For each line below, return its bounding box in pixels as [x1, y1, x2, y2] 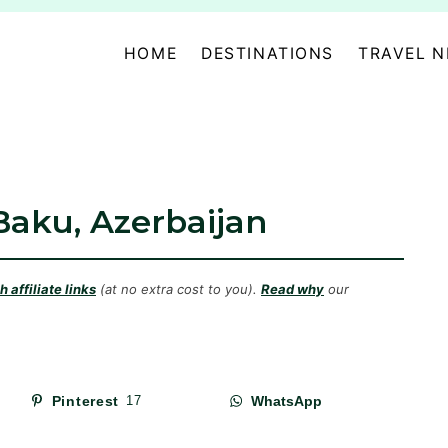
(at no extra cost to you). [96, 281, 261, 298]
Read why [261, 281, 324, 298]
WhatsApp [251, 393, 323, 410]
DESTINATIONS [201, 44, 335, 63]
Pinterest [51, 393, 120, 410]
